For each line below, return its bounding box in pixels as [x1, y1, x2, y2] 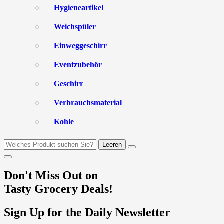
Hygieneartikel [54, 3, 103, 12]
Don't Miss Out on [4, 168, 98, 182]
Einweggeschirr [54, 41, 107, 50]
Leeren [102, 141, 122, 148]
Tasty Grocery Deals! [4, 182, 113, 195]
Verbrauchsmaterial [54, 98, 122, 107]
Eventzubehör [54, 60, 102, 69]
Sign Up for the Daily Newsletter [4, 205, 170, 219]
